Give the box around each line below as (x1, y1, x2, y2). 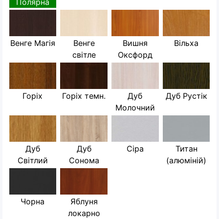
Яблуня (70, 196, 98, 206)
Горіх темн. (62, 90, 106, 101)
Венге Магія (10, 38, 55, 48)
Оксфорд (117, 49, 153, 60)
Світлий (17, 155, 48, 165)
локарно (67, 208, 100, 218)
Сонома (68, 155, 99, 165)
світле (72, 49, 96, 60)
